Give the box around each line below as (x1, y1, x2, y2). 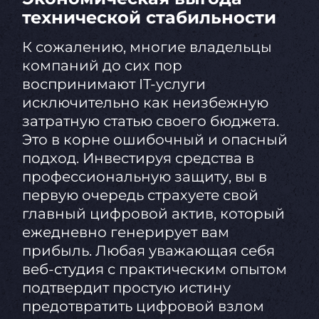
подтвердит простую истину (21, 279, 231, 297)
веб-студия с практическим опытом (21, 261, 287, 278)
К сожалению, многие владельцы (21, 38, 272, 56)
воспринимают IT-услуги (21, 75, 206, 93)
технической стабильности (21, 7, 276, 28)
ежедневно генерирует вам (21, 224, 229, 241)
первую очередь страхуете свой (21, 187, 258, 204)
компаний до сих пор (21, 57, 182, 75)
